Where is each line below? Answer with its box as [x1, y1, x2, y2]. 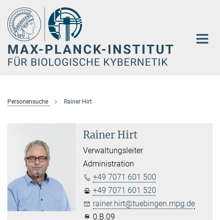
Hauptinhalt [2, 4, 43, 14]
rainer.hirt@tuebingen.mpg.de [93, 198, 195, 208]
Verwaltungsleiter [83, 145, 143, 155]
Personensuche [7, 98, 48, 105]
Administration [83, 159, 135, 168]
